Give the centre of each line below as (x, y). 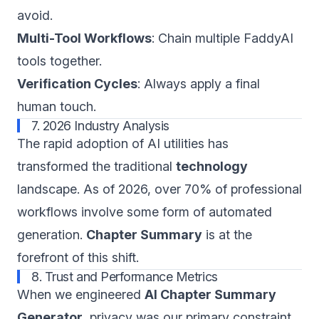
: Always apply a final (199, 84)
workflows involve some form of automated (145, 212)
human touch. (57, 106)
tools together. (59, 61)
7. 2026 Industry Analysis (100, 126)
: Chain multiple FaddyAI (223, 38)
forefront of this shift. (78, 257)
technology (212, 166)
